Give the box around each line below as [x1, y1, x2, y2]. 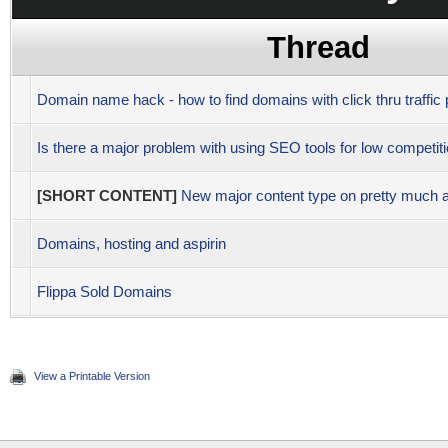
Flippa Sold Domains [37, 283, 172, 300]
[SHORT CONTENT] [37, 187, 177, 204]
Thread [267, 30, 370, 65]
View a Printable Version [34, 370, 150, 382]
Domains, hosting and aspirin [37, 235, 226, 252]
